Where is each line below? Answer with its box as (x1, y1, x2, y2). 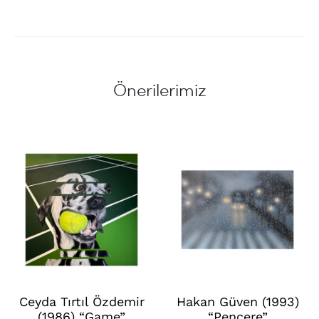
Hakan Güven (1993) (176, 294, 299, 310)
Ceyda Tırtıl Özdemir (19, 294, 145, 310)
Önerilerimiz (113, 78, 206, 102)
